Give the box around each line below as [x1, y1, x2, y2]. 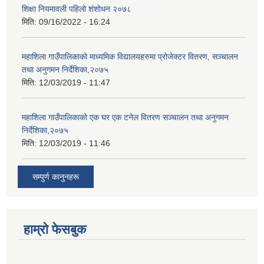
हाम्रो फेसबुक [24, 222, 86, 237]
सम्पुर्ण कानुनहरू [32, 171, 79, 181]
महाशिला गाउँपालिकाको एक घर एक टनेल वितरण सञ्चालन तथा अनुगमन [22, 113, 229, 123]
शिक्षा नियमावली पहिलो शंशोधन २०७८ [22, 4, 131, 14]
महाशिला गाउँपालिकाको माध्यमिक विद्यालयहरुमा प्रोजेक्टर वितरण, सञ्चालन [22, 52, 238, 62]
